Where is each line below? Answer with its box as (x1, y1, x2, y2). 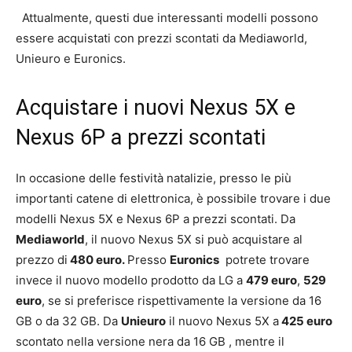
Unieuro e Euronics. (16, 50, 126, 66)
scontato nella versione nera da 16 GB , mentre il (16, 333, 284, 349)
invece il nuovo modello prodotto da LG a (16, 272, 246, 288)
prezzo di (16, 251, 68, 267)
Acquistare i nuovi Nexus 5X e (16, 94, 295, 120)
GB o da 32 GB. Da (16, 313, 121, 328)
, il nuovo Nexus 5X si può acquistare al (85, 231, 302, 247)
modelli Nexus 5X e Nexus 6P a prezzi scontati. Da (16, 211, 295, 226)
